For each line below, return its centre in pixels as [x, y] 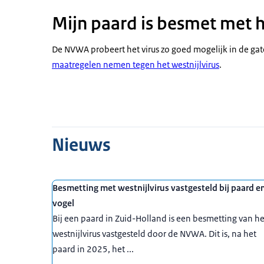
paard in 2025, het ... [93, 249]
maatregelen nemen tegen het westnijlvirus [136, 65]
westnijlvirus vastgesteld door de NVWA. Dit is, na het [154, 234]
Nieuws [81, 145]
